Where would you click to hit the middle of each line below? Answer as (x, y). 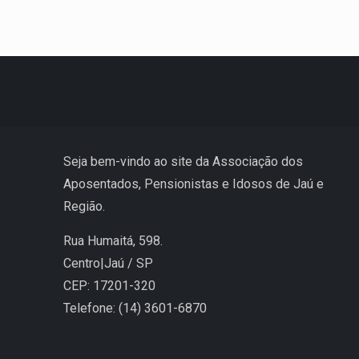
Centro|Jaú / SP (108, 263)
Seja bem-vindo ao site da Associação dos (183, 161)
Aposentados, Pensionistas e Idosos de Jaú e (194, 184)
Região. (84, 206)
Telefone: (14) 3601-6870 (135, 308)
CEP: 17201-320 (109, 285)
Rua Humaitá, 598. (113, 240)
